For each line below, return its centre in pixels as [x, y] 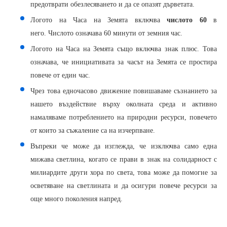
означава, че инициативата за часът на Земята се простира [124, 62]
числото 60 [187, 20]
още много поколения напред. [77, 199]
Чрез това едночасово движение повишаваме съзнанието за [124, 91]
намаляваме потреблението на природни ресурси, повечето [124, 117]
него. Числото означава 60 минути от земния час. [106, 33]
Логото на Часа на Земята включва [99, 20]
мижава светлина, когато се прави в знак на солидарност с [124, 159]
